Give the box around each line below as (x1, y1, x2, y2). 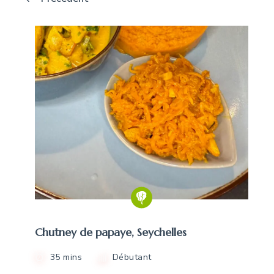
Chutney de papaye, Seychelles (35, 224, 187, 239)
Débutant (112, 251, 152, 263)
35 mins (50, 251, 83, 263)
